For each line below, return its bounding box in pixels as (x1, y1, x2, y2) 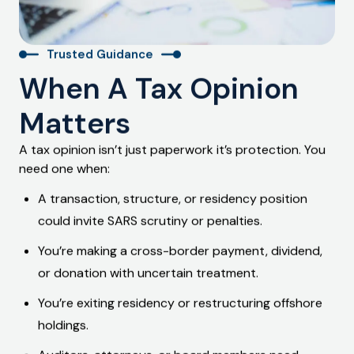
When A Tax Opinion (19, 69, 299, 107)
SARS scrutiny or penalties (107, 212, 260, 229)
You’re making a (38, 242, 130, 259)
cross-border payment (130, 242, 265, 259)
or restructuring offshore (175, 294, 322, 311)
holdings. (38, 316, 88, 333)
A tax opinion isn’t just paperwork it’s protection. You (19, 141, 326, 158)
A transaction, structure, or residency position (38, 190, 307, 207)
